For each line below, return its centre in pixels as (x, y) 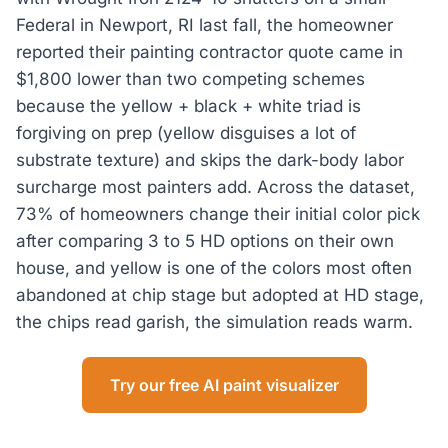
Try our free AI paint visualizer (224, 385)
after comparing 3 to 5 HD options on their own (205, 240)
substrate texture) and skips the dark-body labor (210, 159)
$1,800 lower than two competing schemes (190, 78)
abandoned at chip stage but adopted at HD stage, (220, 294)
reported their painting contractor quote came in (209, 51)
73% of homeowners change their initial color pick (218, 213)
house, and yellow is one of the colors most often (214, 267)
